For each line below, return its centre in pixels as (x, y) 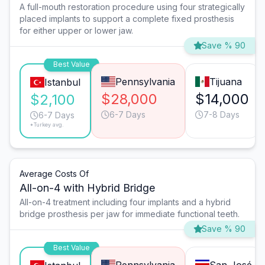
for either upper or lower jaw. (76, 31)
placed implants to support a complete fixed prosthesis (127, 19)
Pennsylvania (145, 82)
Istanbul (62, 83)
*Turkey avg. (47, 125)
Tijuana (225, 82)
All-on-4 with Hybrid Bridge (87, 188)
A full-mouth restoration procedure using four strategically (132, 7)
